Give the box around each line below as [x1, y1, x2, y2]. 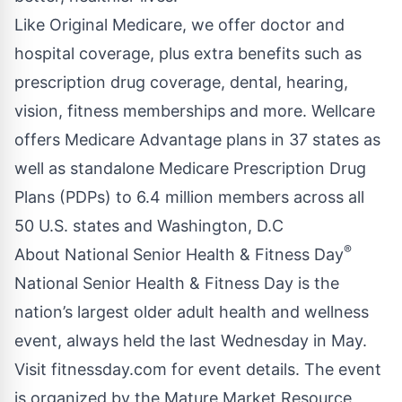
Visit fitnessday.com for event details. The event [14, 360, 381, 380]
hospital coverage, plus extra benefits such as [14, 44, 362, 64]
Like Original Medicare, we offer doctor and [14, 15, 345, 35]
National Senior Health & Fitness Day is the [14, 274, 339, 293]
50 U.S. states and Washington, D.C [14, 216, 284, 236]
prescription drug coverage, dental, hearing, [14, 73, 348, 92]
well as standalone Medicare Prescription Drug [14, 159, 366, 179]
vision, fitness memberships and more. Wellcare [14, 101, 375, 121]
